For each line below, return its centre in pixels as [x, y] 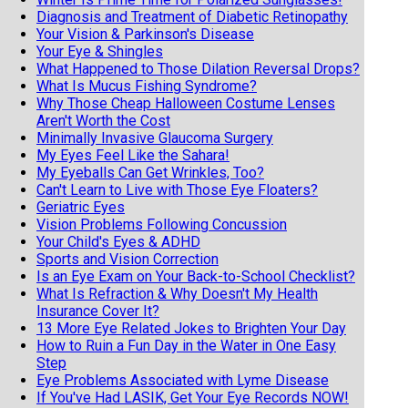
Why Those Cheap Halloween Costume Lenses [186, 103]
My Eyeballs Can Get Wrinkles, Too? [150, 172]
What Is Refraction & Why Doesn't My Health [177, 293]
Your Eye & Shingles [100, 51]
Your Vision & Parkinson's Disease [145, 34]
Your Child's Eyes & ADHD [118, 241]
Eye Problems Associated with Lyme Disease [183, 380]
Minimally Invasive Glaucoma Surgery [155, 138]
